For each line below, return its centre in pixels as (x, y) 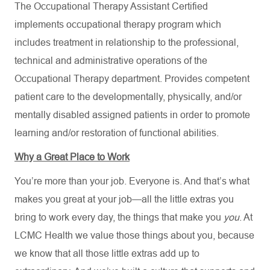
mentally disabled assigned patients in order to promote (132, 115)
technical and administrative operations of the (111, 61)
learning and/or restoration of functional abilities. (117, 133)
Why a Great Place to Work (72, 157)
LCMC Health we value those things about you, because (134, 235)
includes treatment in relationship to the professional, (127, 42)
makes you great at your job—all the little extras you (124, 199)
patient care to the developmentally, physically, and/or (128, 97)
